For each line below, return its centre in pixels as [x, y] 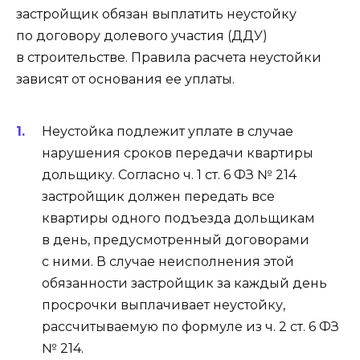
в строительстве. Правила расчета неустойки [169, 57]
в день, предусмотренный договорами [176, 240]
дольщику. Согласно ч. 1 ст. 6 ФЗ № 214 [169, 175]
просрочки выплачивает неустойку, [164, 305]
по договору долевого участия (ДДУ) [142, 35]
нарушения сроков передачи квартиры [178, 153]
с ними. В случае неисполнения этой [168, 262]
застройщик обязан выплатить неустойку [156, 14]
